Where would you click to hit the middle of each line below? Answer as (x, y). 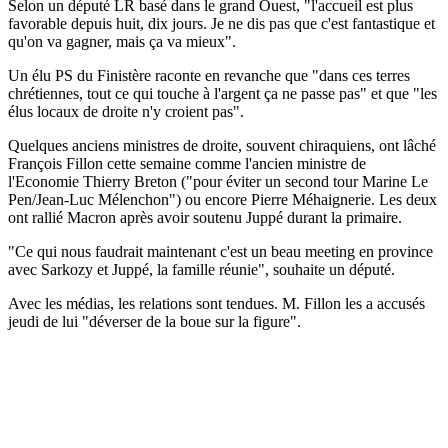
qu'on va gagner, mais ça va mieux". (122, 41)
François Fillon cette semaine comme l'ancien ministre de (187, 163)
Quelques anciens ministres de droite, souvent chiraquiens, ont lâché (222, 145)
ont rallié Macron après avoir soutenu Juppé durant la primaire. (205, 217)
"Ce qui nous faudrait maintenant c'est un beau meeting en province (220, 251)
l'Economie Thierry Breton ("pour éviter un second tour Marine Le (218, 181)
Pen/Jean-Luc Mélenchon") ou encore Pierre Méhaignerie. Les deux (222, 199)
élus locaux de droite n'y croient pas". (126, 111)
